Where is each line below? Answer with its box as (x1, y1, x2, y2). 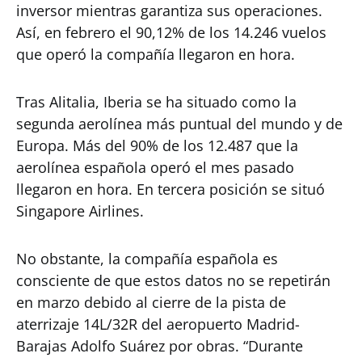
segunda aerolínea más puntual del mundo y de (16, 114, 343, 134)
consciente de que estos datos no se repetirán (16, 271, 330, 291)
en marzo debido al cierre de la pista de (16, 293, 286, 313)
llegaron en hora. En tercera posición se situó (16, 179, 325, 200)
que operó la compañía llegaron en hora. (16, 44, 295, 65)
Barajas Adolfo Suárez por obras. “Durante (16, 336, 303, 356)
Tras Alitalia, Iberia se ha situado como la (16, 92, 297, 112)
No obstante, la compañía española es (16, 249, 278, 269)
